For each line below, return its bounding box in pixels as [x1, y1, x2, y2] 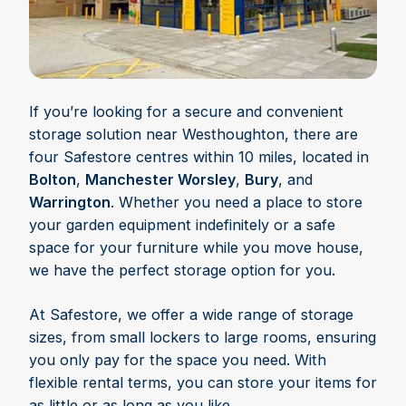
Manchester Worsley [85, 170, 236, 189]
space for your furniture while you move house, [29, 238, 363, 257]
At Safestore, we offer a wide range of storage [29, 305, 353, 324]
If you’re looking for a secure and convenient [29, 102, 343, 121]
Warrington [29, 193, 111, 212]
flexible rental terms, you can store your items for [29, 373, 377, 392]
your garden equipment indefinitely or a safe [29, 216, 335, 235]
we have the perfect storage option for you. [29, 261, 335, 280]
